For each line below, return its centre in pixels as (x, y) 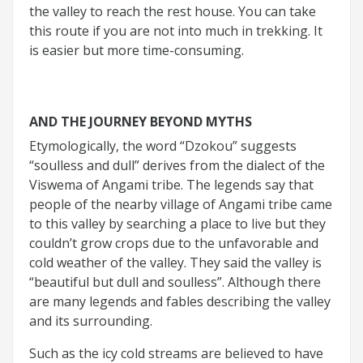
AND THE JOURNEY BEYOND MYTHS (141, 121)
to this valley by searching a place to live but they (177, 223)
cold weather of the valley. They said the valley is (175, 262)
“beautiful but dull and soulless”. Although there (175, 282)
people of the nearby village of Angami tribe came (181, 204)
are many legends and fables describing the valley (180, 301)
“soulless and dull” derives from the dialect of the (177, 165)
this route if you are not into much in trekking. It (176, 30)
